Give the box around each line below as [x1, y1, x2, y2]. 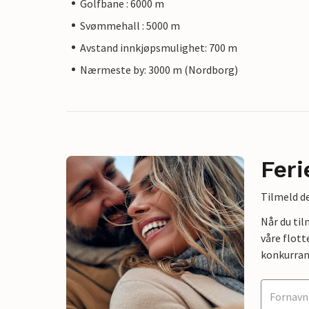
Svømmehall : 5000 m [80, 18, 180, 32]
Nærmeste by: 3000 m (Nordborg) [80, 62, 238, 77]
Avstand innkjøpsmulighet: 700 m [80, 40, 237, 54]
